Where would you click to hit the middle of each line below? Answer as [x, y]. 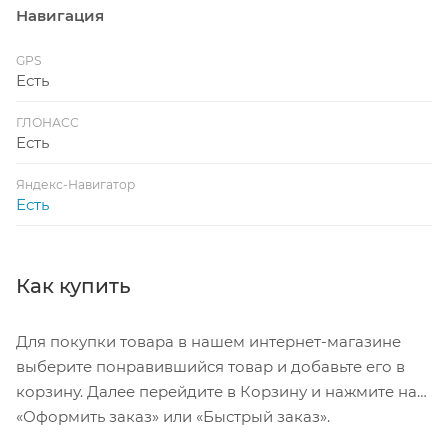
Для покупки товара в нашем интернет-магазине [208, 341]
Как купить [73, 285]
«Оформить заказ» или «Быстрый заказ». [173, 416]
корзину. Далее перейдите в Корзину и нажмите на [216, 391]
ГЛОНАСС [47, 122]
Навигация [60, 15]
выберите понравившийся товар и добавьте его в [210, 366]
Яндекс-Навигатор [75, 184]
